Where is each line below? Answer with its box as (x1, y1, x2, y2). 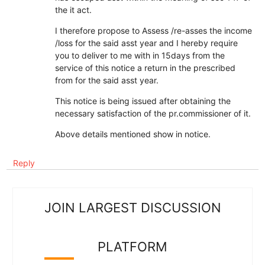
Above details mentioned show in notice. (54, 128, 211, 139)
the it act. (54, 4, 92, 15)
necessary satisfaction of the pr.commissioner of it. (54, 108, 251, 118)
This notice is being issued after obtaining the (54, 95, 231, 106)
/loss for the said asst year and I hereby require (54, 37, 238, 48)
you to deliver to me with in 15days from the (54, 50, 225, 60)
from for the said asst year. (54, 75, 159, 85)
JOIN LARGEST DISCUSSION (44, 199, 221, 215)
